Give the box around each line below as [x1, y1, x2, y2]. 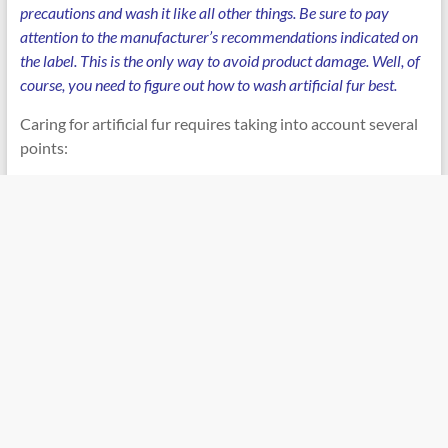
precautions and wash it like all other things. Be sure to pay [19, 3, 389, 22]
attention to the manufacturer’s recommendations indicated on [19, 27, 418, 46]
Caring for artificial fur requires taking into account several [19, 114, 418, 133]
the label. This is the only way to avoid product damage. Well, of [19, 51, 420, 70]
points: [19, 138, 68, 157]
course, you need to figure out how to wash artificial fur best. [19, 75, 397, 94]
